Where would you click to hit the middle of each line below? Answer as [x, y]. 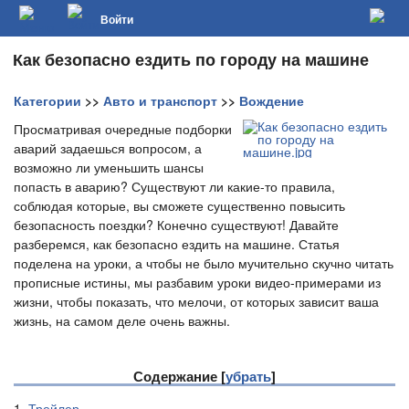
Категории [47, 100]
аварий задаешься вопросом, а [108, 148]
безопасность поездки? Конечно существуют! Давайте [176, 225]
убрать [248, 376]
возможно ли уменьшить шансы [109, 167]
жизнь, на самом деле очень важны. [122, 320]
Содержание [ [179, 376]
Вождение [272, 100]
